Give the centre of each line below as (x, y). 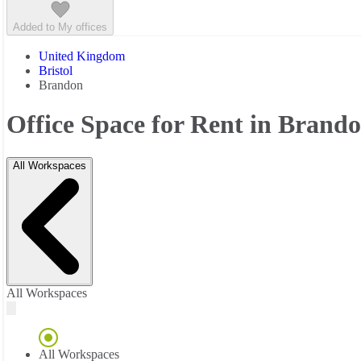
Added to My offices (60, 27)
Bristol (56, 70)
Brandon (61, 85)
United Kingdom (82, 56)
